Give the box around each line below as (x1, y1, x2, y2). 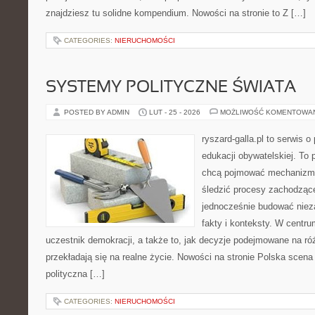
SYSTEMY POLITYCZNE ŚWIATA (46, 80, 296, 96)
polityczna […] (46, 269, 105, 279)
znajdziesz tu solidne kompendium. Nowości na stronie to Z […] (46, 8, 306, 18)
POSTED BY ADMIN (64, 108, 131, 116)
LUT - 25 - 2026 (149, 108, 200, 116)
